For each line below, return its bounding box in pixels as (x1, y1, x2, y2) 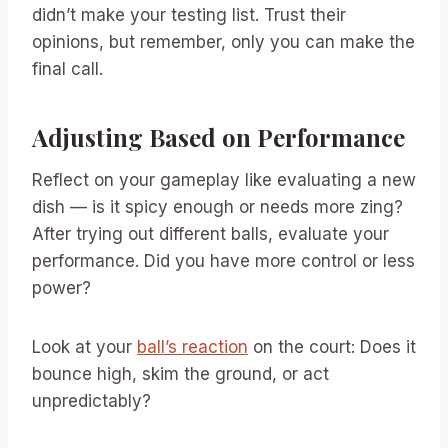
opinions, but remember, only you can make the (32, 31, 415, 52)
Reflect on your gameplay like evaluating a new (32, 169, 416, 190)
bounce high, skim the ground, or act (32, 363, 329, 384)
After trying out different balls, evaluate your (32, 223, 389, 244)
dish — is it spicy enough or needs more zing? (32, 196, 403, 217)
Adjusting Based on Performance (32, 120, 405, 153)
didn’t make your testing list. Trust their (32, 4, 346, 25)
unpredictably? (32, 390, 151, 411)
